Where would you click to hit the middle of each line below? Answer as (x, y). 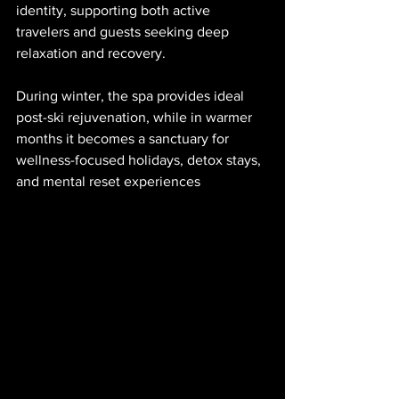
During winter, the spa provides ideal (132, 96)
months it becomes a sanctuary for (124, 139)
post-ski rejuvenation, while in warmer (136, 118)
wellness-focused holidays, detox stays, (140, 160)
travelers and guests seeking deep (124, 32)
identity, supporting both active (115, 11)
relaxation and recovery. (91, 53)
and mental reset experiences (108, 182)
